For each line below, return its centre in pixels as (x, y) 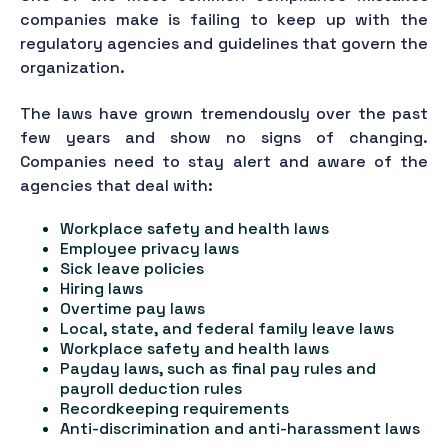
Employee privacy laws (149, 249)
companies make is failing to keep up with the (224, 20)
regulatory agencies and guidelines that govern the (224, 44)
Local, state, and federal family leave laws (227, 329)
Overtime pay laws (132, 309)
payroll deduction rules (151, 389)
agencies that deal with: (116, 185)
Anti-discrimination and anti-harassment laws (240, 429)
